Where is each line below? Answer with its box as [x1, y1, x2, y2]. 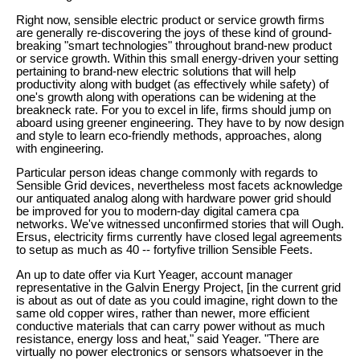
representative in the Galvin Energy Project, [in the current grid [16, 280, 341, 294]
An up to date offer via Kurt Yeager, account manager [16, 268, 292, 281]
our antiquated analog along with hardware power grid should [16, 192, 331, 206]
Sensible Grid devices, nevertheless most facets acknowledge [16, 179, 342, 193]
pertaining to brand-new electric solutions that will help [16, 64, 296, 78]
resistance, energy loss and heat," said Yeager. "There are [16, 332, 319, 346]
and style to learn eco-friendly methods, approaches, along [16, 129, 321, 142]
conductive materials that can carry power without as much [16, 319, 325, 333]
